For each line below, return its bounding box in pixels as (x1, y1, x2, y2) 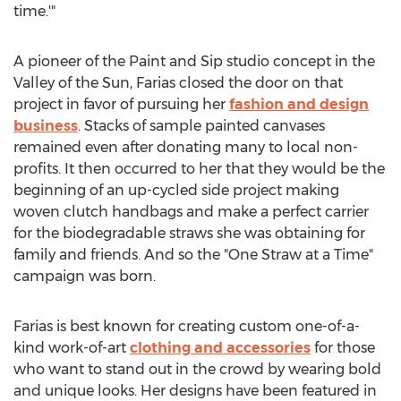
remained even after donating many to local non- (13, 139, 358, 156)
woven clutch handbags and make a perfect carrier (13, 203, 369, 220)
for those (311, 339, 375, 356)
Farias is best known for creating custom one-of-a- (13, 318, 360, 335)
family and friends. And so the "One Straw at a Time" (13, 246, 373, 263)
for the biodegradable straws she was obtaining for (13, 225, 365, 242)
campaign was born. (13, 268, 156, 285)
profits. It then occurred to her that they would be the (13, 160, 385, 177)
